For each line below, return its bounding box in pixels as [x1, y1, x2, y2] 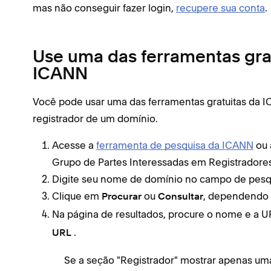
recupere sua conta [176, 1, 265, 14]
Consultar [158, 192, 203, 202]
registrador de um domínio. [33, 112, 158, 125]
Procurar [102, 192, 144, 202]
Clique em [52, 189, 102, 202]
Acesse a [52, 139, 96, 151]
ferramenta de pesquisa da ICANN [96, 139, 253, 151]
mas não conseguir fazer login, [33, 1, 176, 14]
